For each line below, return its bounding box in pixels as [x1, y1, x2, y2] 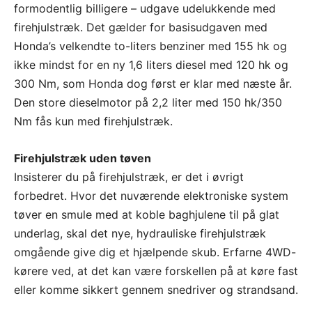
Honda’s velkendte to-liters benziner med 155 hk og [14, 39, 287, 54]
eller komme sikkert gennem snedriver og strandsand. [14, 283, 298, 297]
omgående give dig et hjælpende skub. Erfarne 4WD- [14, 245, 296, 260]
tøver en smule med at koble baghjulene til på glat [14, 208, 279, 222]
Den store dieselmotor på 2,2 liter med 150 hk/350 [14, 95, 282, 110]
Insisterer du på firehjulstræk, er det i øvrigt [14, 170, 244, 185]
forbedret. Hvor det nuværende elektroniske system [14, 189, 288, 203]
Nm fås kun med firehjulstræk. [14, 114, 173, 129]
